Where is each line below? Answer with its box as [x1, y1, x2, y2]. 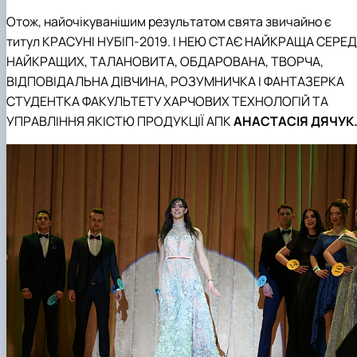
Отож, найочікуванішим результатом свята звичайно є [6, 12, 331, 30]
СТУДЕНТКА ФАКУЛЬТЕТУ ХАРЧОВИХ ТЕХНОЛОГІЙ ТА [6, 92, 328, 110]
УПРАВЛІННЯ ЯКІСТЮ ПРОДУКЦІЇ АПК [6, 112, 233, 130]
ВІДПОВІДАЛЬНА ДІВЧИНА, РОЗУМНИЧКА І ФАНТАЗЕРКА [6, 72, 344, 90]
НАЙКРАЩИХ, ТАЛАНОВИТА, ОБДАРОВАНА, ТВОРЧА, [6, 52, 324, 70]
